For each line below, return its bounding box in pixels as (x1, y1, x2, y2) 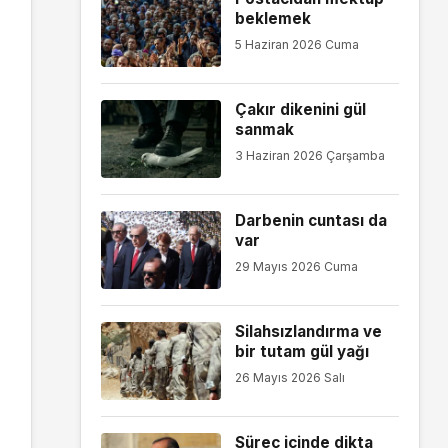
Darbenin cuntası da (234, 210, 387, 230)
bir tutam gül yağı (234, 341, 369, 361)
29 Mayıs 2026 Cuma (234, 258, 358, 274)
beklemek (234, 8, 311, 28)
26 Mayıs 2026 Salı (234, 369, 345, 385)
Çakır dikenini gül (234, 99, 366, 119)
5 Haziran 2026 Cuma (234, 36, 359, 52)
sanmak (234, 119, 294, 139)
